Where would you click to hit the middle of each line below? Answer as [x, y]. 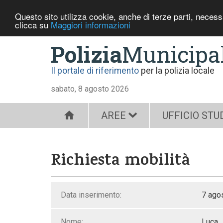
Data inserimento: [91, 195]
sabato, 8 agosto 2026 [90, 89]
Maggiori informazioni [91, 24]
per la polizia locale [177, 71]
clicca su [33, 24]
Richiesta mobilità [120, 162]
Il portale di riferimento [95, 71]
